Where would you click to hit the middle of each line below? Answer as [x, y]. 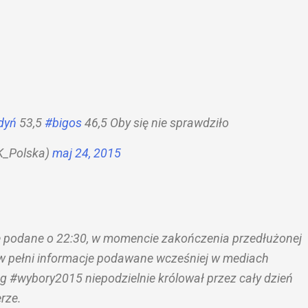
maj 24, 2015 [87, 153]
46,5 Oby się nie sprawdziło [155, 123]
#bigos [63, 123]
